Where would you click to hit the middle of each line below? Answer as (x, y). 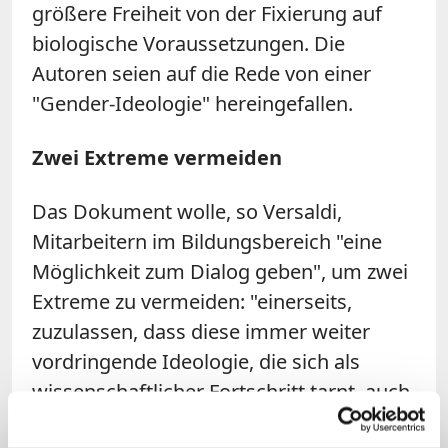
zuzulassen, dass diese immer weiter (201, 331)
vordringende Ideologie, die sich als (196, 361)
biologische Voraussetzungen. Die (188, 43)
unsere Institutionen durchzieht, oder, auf (222, 421)
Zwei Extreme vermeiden (157, 157)
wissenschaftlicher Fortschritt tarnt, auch (221, 391)
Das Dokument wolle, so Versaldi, (187, 211)
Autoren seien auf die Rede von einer (201, 73)
